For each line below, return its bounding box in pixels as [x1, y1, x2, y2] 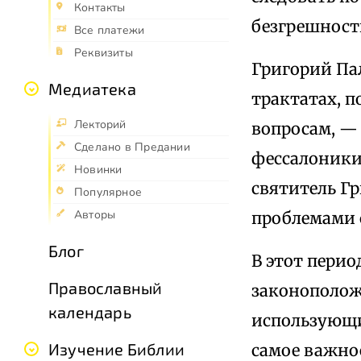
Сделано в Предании [74, 139, 190, 156]
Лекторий [74, 117, 127, 133]
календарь [48, 302, 131, 322]
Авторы [74, 207, 116, 223]
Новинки [74, 162, 122, 178]
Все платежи [74, 23, 145, 39]
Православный [48, 278, 163, 298]
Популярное [74, 185, 143, 201]
